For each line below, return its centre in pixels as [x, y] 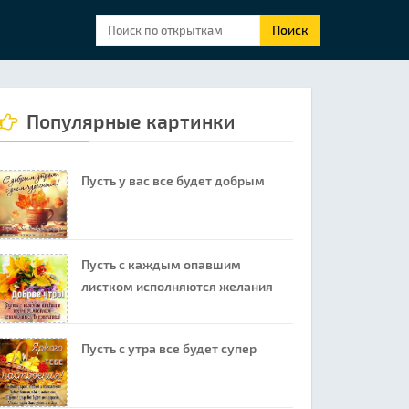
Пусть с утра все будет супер [168, 348]
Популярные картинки [128, 121]
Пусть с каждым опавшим [161, 264]
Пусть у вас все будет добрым [173, 180]
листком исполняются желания [177, 286]
